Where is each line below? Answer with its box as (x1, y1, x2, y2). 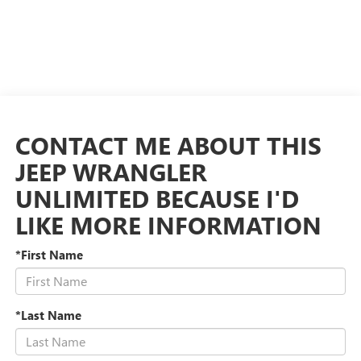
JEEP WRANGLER (15, 155, 207, 188)
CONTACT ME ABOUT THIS (15, 128, 322, 161)
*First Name (15, 246, 83, 263)
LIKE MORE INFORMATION (15, 208, 322, 241)
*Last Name (15, 306, 81, 323)
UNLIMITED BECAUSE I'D (15, 181, 299, 214)
